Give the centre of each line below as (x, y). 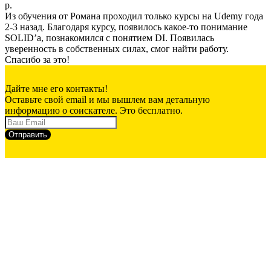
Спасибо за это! (37, 59)
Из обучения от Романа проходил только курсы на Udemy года (134, 16)
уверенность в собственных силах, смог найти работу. (117, 48)
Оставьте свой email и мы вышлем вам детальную (107, 99)
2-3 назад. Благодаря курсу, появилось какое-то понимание (126, 27)
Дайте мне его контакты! (56, 88)
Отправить (28, 134)
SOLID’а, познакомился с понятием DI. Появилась (109, 38)
